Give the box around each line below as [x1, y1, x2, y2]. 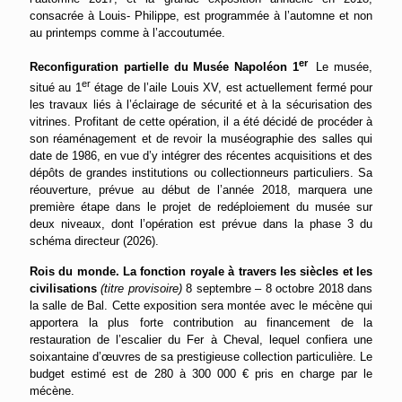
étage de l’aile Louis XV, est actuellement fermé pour [90, 81, 373, 95]
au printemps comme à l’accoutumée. [30, 25, 225, 39]
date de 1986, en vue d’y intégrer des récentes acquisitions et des [30, 149, 372, 163]
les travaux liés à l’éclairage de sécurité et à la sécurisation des [30, 98, 372, 112]
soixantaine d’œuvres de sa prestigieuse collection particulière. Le [30, 350, 372, 364]
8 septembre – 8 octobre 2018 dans [186, 282, 373, 296]
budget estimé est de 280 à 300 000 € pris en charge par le [30, 367, 372, 381]
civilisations [30, 282, 97, 296]
